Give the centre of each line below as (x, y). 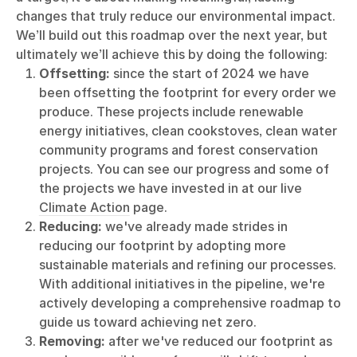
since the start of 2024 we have (211, 73)
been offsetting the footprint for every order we (187, 92)
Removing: (73, 341)
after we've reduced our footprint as (220, 341)
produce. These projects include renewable (171, 112)
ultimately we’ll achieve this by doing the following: (172, 54)
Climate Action (84, 207)
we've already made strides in (196, 226)
